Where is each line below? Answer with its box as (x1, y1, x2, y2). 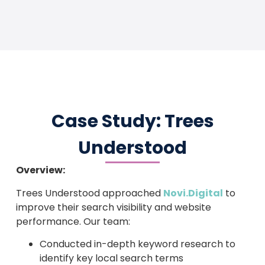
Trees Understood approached (15, 186, 163, 200)
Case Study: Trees (51, 109, 214, 134)
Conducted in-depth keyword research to (39, 237, 235, 251)
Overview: (15, 163, 65, 177)
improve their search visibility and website (15, 200, 211, 214)
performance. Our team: (15, 214, 130, 228)
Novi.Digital (163, 186, 223, 200)
